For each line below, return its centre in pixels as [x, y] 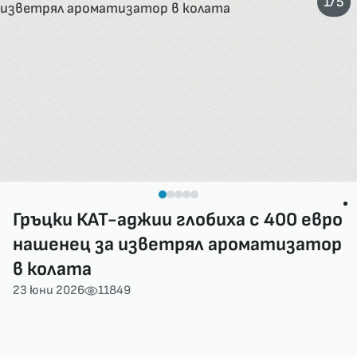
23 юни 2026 [49, 290]
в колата [52, 269]
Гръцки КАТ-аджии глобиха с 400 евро [178, 220]
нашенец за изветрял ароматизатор [177, 244]
